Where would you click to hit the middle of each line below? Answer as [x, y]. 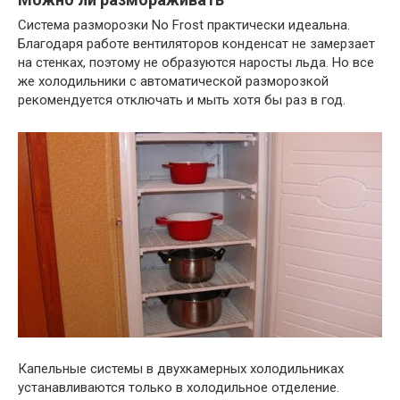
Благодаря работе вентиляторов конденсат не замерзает [196, 44]
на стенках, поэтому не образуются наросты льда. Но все [196, 63]
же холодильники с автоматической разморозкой [173, 82]
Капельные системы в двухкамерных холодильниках [181, 368]
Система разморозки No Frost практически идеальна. [184, 25]
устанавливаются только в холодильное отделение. [179, 387]
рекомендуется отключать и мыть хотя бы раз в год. [182, 100]
